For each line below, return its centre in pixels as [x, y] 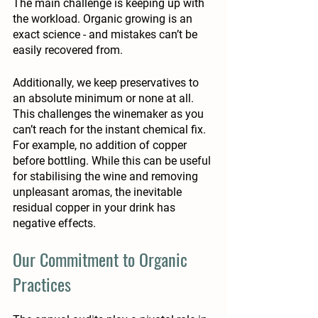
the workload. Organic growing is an [104, 19]
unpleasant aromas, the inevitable [99, 192]
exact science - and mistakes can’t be [106, 35]
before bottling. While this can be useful [113, 161]
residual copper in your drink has [95, 208]
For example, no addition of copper [101, 146]
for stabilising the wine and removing [107, 177]
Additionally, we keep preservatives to [107, 83]
